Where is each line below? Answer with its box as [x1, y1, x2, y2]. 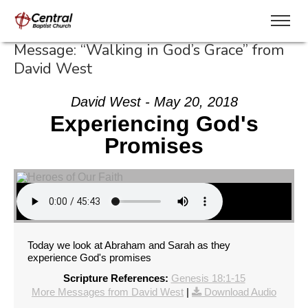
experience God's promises [27, 252, 151, 263]
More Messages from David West [32, 286, 184, 298]
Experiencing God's [49, 111, 258, 136]
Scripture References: [63, 272, 168, 284]
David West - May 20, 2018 [70, 94, 238, 109]
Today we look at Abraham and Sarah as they [27, 239, 230, 251]
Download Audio [204, 286, 276, 298]
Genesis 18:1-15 [170, 272, 245, 284]
